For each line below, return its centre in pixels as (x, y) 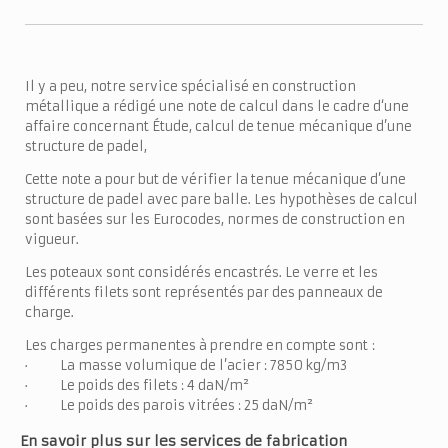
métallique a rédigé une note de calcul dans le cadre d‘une (217, 107)
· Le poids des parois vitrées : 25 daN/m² (169, 406)
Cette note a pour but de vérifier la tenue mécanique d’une (215, 180)
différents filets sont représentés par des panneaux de (204, 293)
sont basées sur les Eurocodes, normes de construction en (215, 220)
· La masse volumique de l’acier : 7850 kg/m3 (186, 366)
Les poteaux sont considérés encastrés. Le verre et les (201, 273)
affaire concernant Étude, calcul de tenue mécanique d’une (218, 127)
